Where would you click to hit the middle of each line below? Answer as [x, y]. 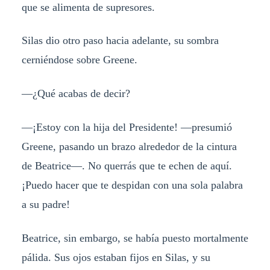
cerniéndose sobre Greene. [79, 60]
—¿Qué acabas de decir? [76, 94]
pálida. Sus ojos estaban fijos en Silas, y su [116, 258]
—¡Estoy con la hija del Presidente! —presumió [127, 127]
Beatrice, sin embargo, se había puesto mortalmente [135, 238]
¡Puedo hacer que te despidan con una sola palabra [132, 185]
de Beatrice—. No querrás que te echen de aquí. [127, 166]
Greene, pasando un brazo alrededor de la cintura [129, 147]
